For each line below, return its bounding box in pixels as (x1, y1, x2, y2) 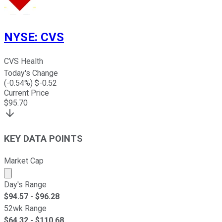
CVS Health (4, 56, 43, 66)
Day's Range (4, 179, 47, 189)
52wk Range (4, 203, 47, 213)
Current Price (4, 88, 49, 98)
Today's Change (4, 68, 58, 78)
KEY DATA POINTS (4, 133, 83, 145)
